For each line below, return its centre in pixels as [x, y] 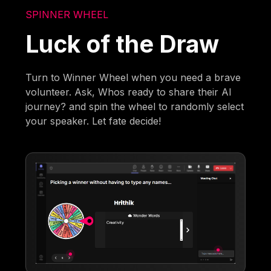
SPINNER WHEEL [67, 14]
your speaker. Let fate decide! [93, 121]
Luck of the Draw [122, 44]
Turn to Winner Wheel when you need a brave [133, 77]
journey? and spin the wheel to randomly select [135, 106]
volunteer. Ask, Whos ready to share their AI [129, 92]
